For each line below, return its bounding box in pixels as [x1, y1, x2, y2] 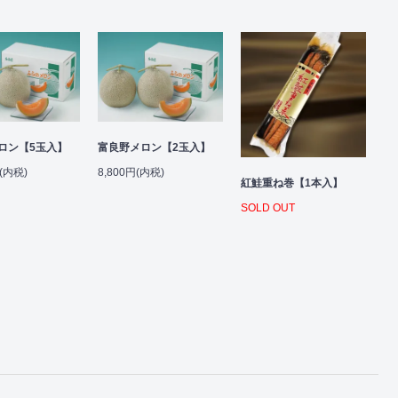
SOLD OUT [241, 201, 295, 214]
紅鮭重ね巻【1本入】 [241, 176, 343, 189]
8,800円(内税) [98, 166, 164, 179]
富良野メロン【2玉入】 [98, 141, 211, 155]
